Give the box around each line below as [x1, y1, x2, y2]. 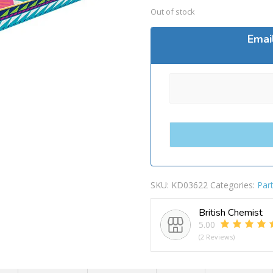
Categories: [210, 179, 257, 191]
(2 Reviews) [198, 232, 235, 241]
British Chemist [198, 205, 263, 219]
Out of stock [150, 5, 195, 17]
